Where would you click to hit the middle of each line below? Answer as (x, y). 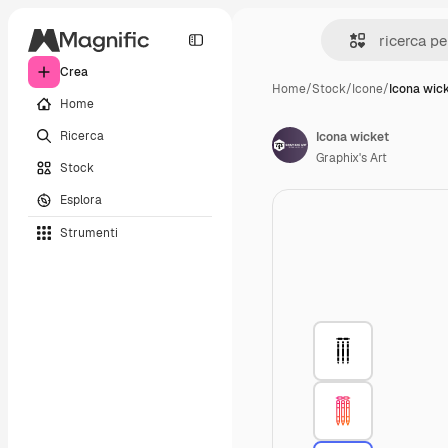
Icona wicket (352, 137)
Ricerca (82, 135)
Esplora (81, 199)
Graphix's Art (351, 158)
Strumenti (89, 232)
